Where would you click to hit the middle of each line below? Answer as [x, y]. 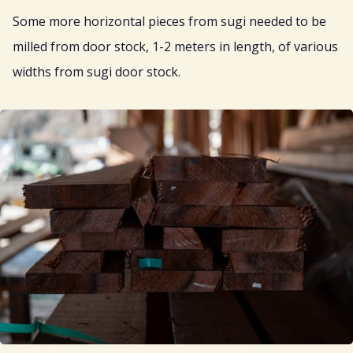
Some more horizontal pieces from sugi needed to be [169, 22]
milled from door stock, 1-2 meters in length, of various [175, 47]
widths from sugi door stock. [97, 72]
